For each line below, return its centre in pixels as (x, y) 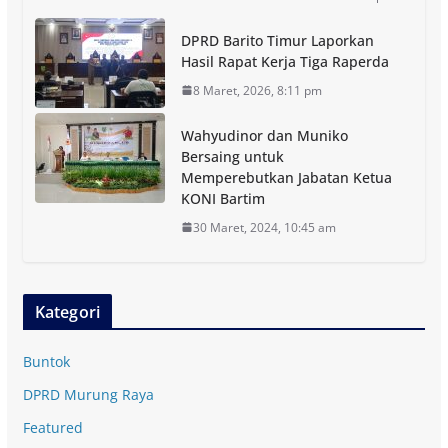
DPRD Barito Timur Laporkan (277, 40)
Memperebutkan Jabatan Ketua (286, 177)
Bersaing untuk (232, 156)
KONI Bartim (222, 198)
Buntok (46, 361)
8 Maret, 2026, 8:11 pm (257, 90)
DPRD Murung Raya (88, 394)
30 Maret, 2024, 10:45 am (264, 227)
